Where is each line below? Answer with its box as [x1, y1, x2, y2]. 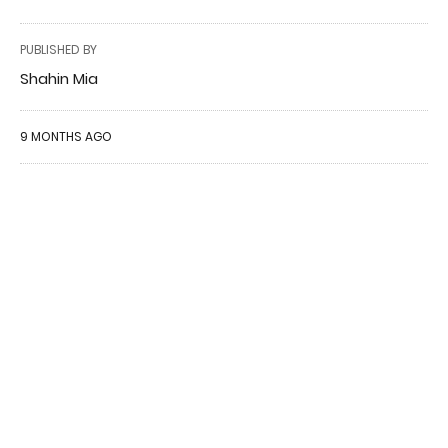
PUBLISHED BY [20, 40, 97, 58]
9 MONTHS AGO [20, 127, 112, 145]
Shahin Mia [20, 67, 98, 89]
